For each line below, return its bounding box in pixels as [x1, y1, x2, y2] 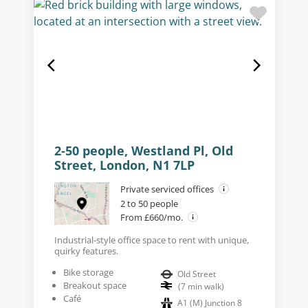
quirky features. [54, 245, 118, 258]
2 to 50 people [120, 197, 178, 210]
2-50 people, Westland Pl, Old [54, 142, 233, 159]
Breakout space [63, 279, 126, 292]
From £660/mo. [120, 211, 185, 224]
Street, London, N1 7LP [54, 157, 195, 173]
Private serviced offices [120, 183, 216, 195]
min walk [186, 280, 221, 293]
